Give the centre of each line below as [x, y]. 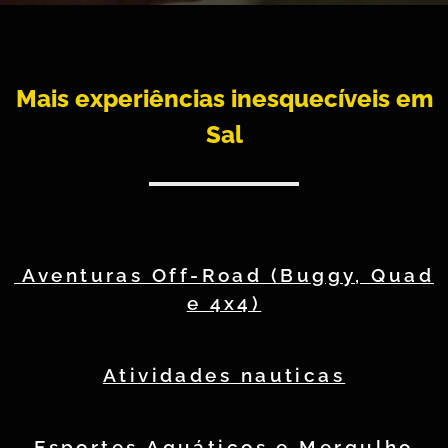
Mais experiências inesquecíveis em [224, 98]
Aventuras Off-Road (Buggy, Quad [224, 275]
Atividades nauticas [224, 375]
